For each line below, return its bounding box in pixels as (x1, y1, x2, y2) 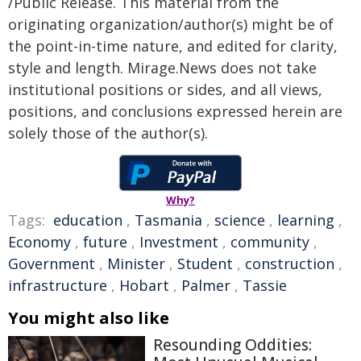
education (53, 210, 122, 230)
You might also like (8, 307, 169, 329)
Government (8, 254, 95, 273)
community (230, 232, 309, 251)
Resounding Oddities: (153, 334, 312, 355)
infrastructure (8, 276, 107, 295)
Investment (139, 232, 218, 251)
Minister (107, 254, 165, 273)
